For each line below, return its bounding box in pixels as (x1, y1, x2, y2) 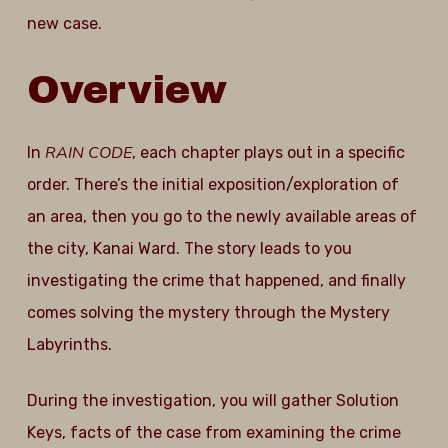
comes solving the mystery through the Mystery (26, 303, 390, 322)
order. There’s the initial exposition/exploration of (26, 175, 399, 194)
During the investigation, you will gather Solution (26, 391, 399, 410)
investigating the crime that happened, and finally (26, 271, 406, 290)
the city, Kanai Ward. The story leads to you (26, 239, 352, 258)
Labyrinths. (26, 335, 112, 354)
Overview (26, 69, 227, 111)
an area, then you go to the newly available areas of (26, 207, 417, 226)
